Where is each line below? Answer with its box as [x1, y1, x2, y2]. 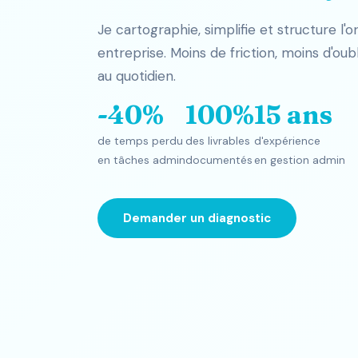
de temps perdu [97, 133, 183, 148]
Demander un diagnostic [123, 209, 271, 226]
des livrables [185, 133, 250, 148]
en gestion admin [254, 153, 345, 167]
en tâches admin [97, 153, 185, 167]
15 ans [254, 98, 332, 130]
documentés [185, 153, 253, 167]
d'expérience [254, 133, 320, 148]
